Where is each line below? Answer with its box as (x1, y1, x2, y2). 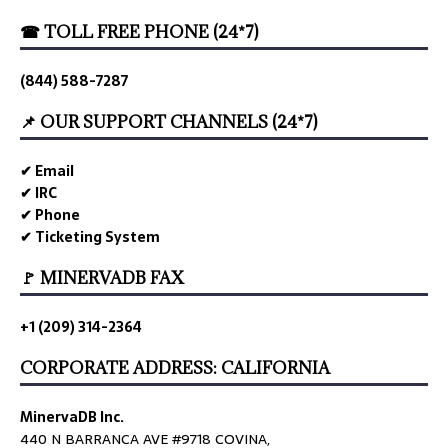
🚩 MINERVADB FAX (20, 267, 184, 290)
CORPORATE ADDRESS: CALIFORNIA (20, 357, 330, 380)
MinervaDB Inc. (20, 406, 124, 429)
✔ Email (20, 160, 74, 183)
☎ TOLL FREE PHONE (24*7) (20, 21, 258, 44)
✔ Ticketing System (20, 226, 160, 249)
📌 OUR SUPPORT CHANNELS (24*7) (20, 111, 317, 134)
